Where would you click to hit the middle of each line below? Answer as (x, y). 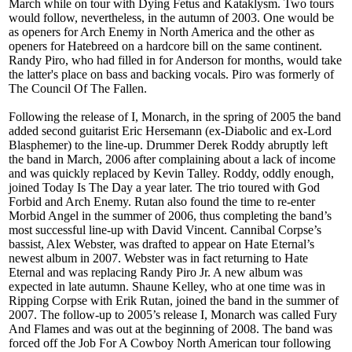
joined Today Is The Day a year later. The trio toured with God (164, 188)
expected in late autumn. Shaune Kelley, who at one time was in (167, 287)
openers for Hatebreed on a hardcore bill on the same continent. (165, 46)
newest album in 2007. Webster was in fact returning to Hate (158, 258)
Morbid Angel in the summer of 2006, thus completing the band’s (170, 216)
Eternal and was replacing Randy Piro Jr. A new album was (156, 273)
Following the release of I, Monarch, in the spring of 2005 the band (175, 117)
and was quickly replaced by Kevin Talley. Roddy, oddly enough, (171, 174)
